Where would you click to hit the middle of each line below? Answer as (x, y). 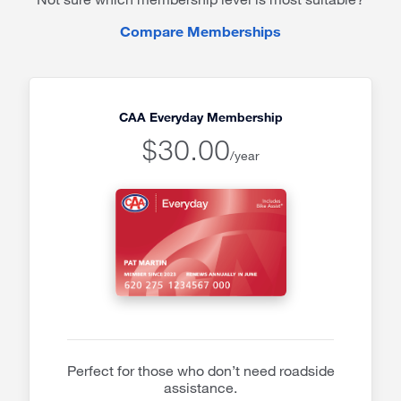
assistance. (200, 388)
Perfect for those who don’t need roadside (200, 371)
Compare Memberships (200, 31)
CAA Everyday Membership (200, 117)
